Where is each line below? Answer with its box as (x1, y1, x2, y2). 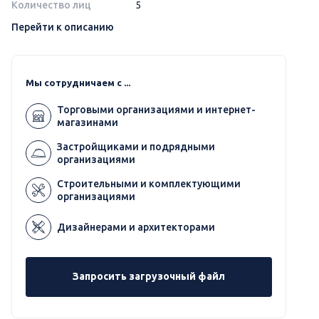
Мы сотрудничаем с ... (26, 77, 130, 88)
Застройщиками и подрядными (57, 140, 215, 152)
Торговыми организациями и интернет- (57, 103, 256, 115)
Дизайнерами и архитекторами (57, 221, 215, 233)
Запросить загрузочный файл (73, 271, 225, 282)
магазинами (57, 116, 118, 128)
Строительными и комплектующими (57, 177, 241, 189)
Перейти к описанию (11, 21, 114, 33)
